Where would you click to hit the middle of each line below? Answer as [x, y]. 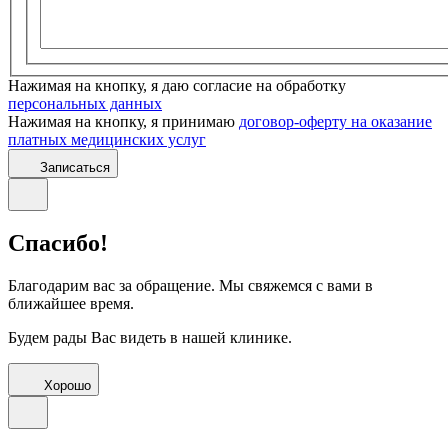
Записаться [75, 167]
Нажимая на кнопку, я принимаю [123, 121]
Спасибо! [58, 243]
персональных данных [85, 103]
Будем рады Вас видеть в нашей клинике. [150, 338]
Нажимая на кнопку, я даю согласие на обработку [177, 85]
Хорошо [67, 386]
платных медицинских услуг [107, 139]
